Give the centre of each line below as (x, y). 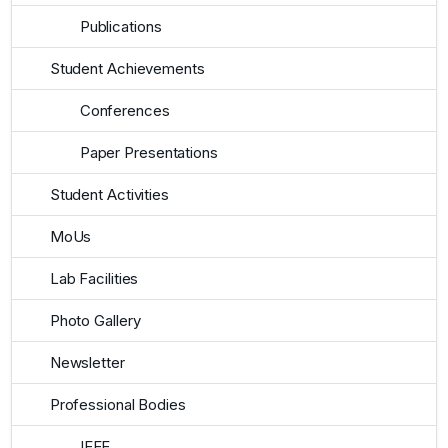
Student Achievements (127, 68)
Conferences (124, 110)
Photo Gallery (95, 320)
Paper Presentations (148, 152)
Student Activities (109, 194)
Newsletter (87, 362)
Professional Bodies (117, 404)
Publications (120, 26)
